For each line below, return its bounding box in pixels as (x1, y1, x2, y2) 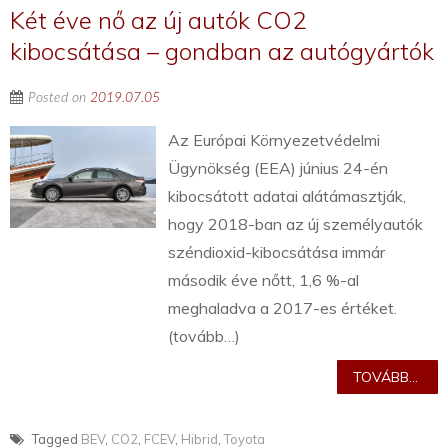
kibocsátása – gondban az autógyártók (10, 36, 434, 67)
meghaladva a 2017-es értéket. (168, 298, 398, 319)
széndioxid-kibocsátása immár (168, 242, 386, 263)
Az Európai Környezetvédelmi (168, 130, 381, 151)
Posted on (28, 91, 90, 106)
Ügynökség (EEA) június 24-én (168, 158, 389, 179)
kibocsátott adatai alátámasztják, (168, 186, 407, 207)
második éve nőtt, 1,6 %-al (168, 270, 360, 291)
